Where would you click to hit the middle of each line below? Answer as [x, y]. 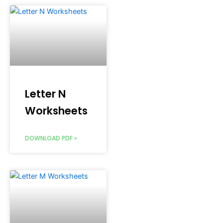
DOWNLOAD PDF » [51, 138]
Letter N [45, 94]
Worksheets [56, 111]
